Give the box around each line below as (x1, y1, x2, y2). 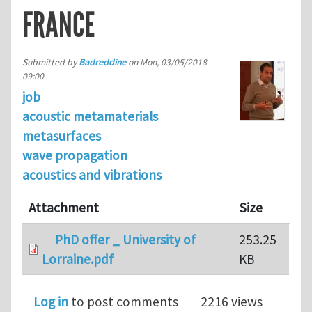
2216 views (201, 292, 263, 310)
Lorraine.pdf (42, 250, 114, 267)
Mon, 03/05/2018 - (140, 56, 212, 68)
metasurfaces (22, 127, 101, 144)
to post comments (68, 292, 178, 310)
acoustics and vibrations (22, 166, 162, 183)
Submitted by (22, 56, 79, 68)
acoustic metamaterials (22, 107, 158, 125)
